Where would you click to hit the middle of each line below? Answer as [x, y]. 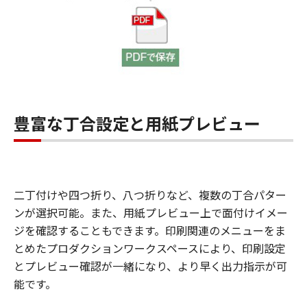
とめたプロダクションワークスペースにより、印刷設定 [150, 248]
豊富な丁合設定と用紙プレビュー [137, 123]
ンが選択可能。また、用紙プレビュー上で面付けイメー [151, 212]
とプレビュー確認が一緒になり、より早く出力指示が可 [150, 266]
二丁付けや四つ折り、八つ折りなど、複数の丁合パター [150, 195]
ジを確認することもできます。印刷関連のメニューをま [150, 230]
